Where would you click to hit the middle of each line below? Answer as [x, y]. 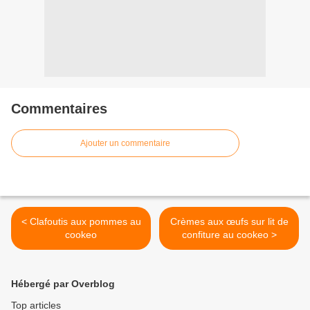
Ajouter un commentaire [125, 144]
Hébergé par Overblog [63, 284]
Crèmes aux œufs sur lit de [229, 222]
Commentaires [59, 109]
